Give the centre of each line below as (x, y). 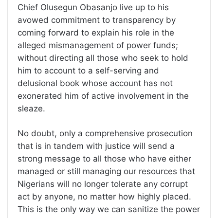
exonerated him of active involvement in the (103, 96)
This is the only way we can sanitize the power (109, 209)
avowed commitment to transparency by (97, 20)
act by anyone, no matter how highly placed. (104, 197)
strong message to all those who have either (104, 159)
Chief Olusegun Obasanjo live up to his (93, 8)
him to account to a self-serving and (88, 71)
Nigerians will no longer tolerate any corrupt (103, 184)
